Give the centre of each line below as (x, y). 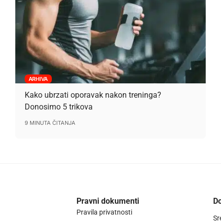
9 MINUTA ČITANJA (50, 123)
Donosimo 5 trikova (58, 107)
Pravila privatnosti (104, 212)
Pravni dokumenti (108, 201)
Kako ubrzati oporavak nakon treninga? (93, 95)
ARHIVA (38, 79)
